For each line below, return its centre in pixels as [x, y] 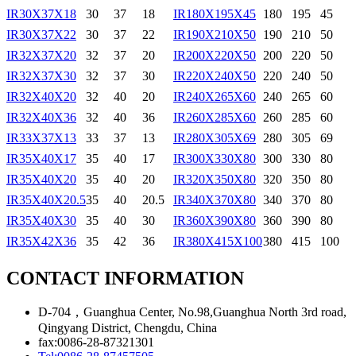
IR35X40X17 [41, 158]
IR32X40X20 [41, 96]
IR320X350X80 [215, 179]
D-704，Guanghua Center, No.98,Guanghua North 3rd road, [192, 312]
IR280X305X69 [215, 137]
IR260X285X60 [215, 117]
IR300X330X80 [215, 158]
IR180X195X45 [215, 14]
